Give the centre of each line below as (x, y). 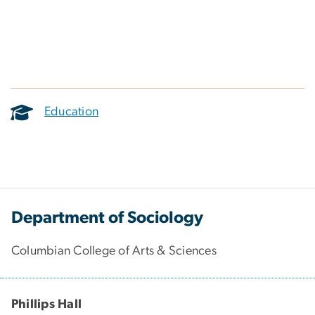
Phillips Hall (47, 304)
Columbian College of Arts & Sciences (114, 251)
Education (72, 112)
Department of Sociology (107, 218)
